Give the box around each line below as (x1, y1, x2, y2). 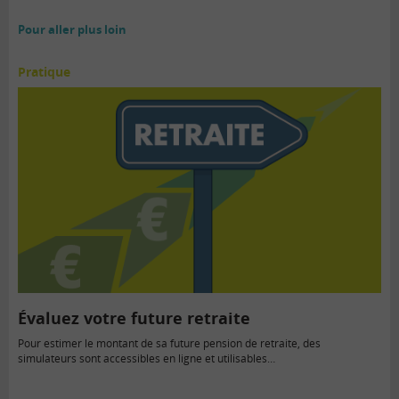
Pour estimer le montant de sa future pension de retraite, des (18, 335, 321, 351)
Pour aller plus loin (18, 21, 126, 38)
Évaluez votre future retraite (18, 306, 250, 329)
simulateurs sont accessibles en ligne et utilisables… (18, 350, 275, 366)
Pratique (18, 63, 70, 81)
